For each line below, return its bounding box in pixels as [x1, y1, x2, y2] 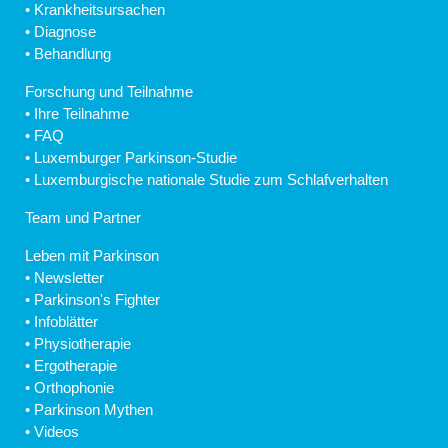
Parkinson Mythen [34, 400, 153, 418]
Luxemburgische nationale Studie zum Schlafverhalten [34, 170, 388, 188]
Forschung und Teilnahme [25, 82, 193, 100]
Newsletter [34, 268, 104, 286]
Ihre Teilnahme [34, 104, 129, 122]
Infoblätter [34, 312, 98, 330]
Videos [34, 422, 79, 440]
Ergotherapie [34, 356, 117, 374]
